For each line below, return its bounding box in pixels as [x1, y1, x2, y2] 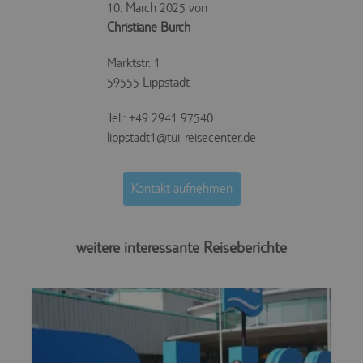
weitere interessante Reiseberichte [76, 238, 287, 256]
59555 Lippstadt [107, 75, 190, 90]
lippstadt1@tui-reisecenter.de [107, 130, 256, 145]
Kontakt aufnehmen [130, 181, 233, 196]
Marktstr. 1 [107, 55, 160, 70]
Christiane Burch [107, 19, 190, 35]
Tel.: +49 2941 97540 [107, 110, 213, 126]
